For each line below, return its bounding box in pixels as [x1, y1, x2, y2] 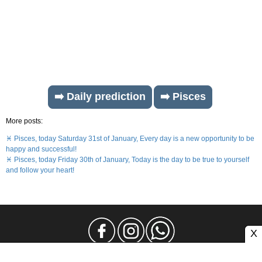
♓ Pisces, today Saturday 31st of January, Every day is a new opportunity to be [6, 135, 254, 143]
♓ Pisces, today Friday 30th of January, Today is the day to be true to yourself [6, 156, 249, 164]
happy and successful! [6, 145, 77, 154]
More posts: [6, 117, 43, 126]
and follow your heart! [6, 166, 74, 175]
